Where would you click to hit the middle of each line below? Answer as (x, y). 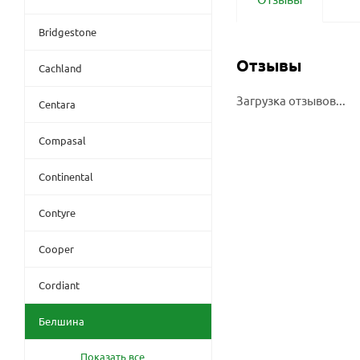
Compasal (62, 140)
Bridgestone (67, 31)
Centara (57, 104)
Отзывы (269, 65)
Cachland (60, 67)
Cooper (56, 248)
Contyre (57, 212)
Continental (66, 176)
